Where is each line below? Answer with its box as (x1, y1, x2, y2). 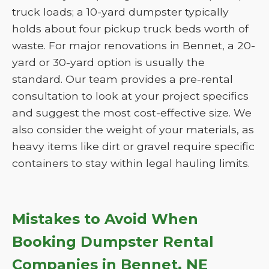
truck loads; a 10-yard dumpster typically (12, 5, 229, 18)
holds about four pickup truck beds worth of (12, 22, 249, 35)
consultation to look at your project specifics (12, 89, 249, 102)
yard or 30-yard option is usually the (12, 56, 205, 68)
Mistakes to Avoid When (12, 210, 198, 228)
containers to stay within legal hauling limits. (12, 157, 250, 169)
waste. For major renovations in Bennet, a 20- (12, 39, 255, 52)
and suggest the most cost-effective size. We (12, 106, 252, 119)
